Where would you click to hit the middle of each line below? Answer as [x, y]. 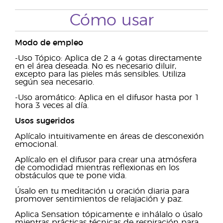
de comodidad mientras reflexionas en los [97, 168]
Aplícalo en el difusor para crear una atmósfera [106, 160]
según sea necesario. [55, 82]
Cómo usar [111, 20]
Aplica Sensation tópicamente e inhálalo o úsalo [109, 215]
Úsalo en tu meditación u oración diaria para [102, 191]
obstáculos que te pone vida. [71, 176]
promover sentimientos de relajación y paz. [99, 199]
